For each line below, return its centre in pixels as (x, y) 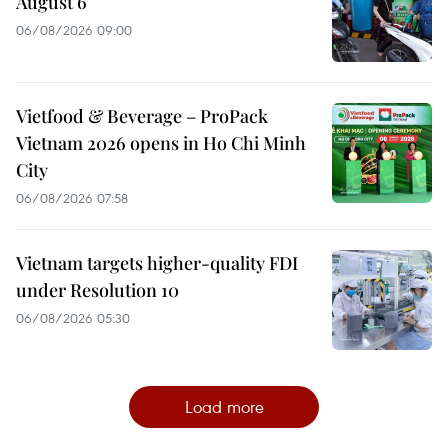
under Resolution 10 (97, 289)
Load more (224, 406)
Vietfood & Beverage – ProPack (142, 115)
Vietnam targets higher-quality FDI (157, 262)
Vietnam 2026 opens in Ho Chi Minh (161, 142)
